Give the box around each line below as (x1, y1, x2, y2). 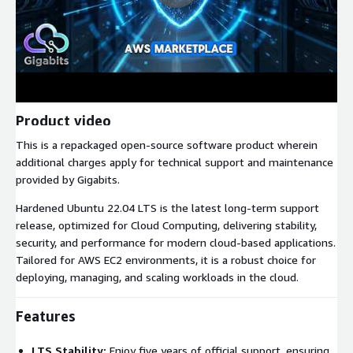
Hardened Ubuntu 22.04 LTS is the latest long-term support (16, 200, 319, 214)
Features (16, 307, 76, 325)
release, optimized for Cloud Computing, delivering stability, (16, 217, 317, 232)
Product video (16, 111, 111, 129)
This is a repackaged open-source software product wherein (16, 137, 318, 151)
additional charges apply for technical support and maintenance (16, 154, 333, 169)
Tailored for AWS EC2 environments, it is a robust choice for (16, 252, 316, 266)
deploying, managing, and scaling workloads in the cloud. (16, 269, 299, 284)
